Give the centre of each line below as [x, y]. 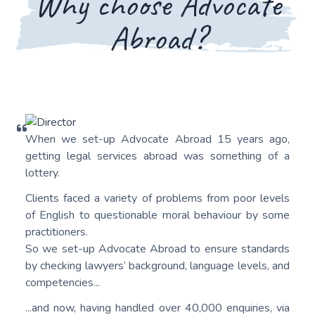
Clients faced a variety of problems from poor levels [157, 198]
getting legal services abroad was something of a [157, 156]
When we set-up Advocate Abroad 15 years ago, [157, 139]
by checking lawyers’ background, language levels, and [157, 265]
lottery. [43, 173]
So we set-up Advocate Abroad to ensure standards [157, 249]
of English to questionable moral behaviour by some [157, 215]
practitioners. [57, 232]
